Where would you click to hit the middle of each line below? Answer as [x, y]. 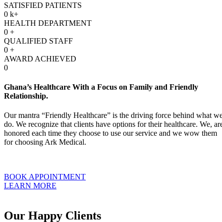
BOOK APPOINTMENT [45, 177]
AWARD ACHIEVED [40, 58]
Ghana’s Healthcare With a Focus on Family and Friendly [101, 87]
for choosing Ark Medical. [46, 142]
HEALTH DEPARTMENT [48, 23]
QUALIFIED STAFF [38, 41]
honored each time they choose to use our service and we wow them [111, 133]
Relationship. [26, 96]
